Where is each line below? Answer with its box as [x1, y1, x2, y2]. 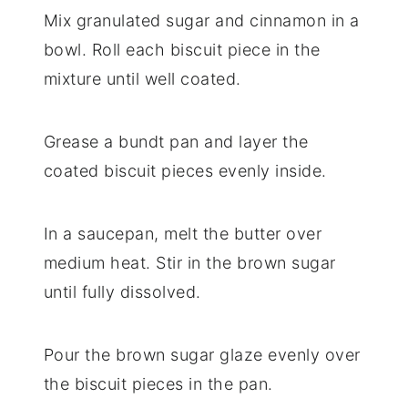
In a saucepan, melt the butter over [43, 224, 322, 244]
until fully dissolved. [43, 282, 201, 302]
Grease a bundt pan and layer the [43, 132, 309, 152]
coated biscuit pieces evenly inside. [43, 161, 327, 181]
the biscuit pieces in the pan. [43, 374, 273, 394]
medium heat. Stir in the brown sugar [43, 253, 336, 273]
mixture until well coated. [43, 69, 241, 89]
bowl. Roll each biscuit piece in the [43, 40, 321, 60]
